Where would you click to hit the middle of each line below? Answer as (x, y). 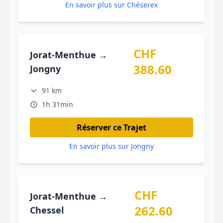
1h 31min (57, 104)
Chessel (47, 210)
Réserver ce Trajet (111, 127)
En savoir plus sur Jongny (111, 146)
